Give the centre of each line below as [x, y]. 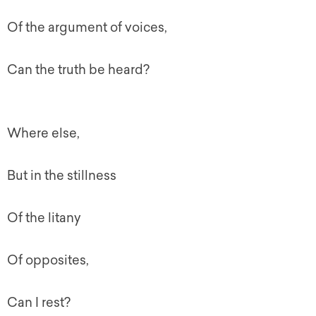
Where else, [43, 133]
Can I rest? [39, 303]
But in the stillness [62, 176]
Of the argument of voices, [87, 28]
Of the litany [44, 218]
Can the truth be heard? [78, 70]
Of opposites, [48, 260]
